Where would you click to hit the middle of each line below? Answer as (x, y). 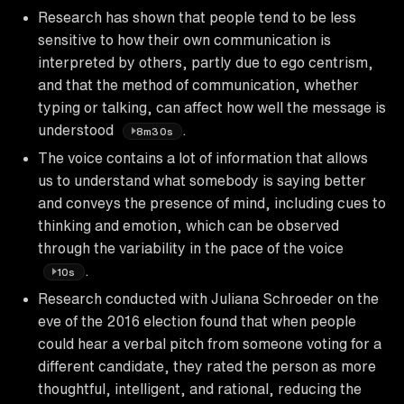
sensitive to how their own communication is (184, 39)
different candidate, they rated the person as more (207, 366)
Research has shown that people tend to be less (197, 17)
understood (78, 129)
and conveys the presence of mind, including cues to (212, 202)
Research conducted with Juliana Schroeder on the (208, 298)
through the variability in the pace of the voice (191, 248)
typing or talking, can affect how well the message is (212, 107)
